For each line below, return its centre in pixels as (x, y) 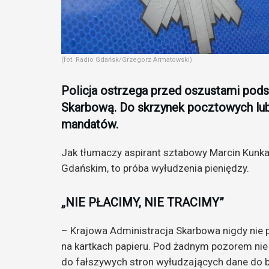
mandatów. (90, 125)
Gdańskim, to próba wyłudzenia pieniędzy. (155, 168)
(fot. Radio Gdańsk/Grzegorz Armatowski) (127, 60)
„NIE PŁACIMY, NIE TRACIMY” (143, 202)
